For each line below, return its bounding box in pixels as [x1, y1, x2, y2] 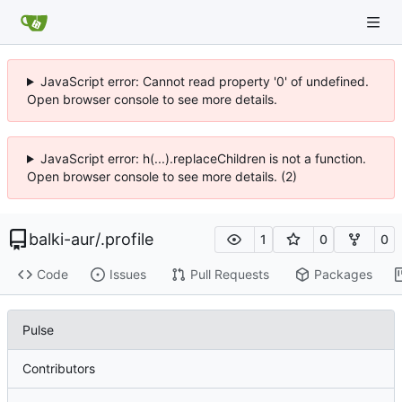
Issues [109, 267, 146, 283]
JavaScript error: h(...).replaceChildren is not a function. [39, 151, 366, 166]
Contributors [22, 360, 95, 376]
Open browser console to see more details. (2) [27, 169, 297, 184]
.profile [100, 230, 153, 249]
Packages [313, 267, 372, 283]
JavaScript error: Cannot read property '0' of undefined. [39, 74, 369, 89]
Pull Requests [189, 267, 269, 283]
